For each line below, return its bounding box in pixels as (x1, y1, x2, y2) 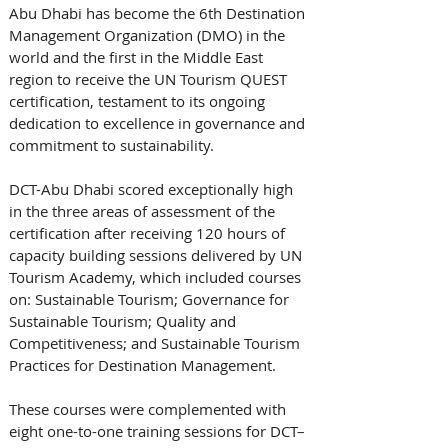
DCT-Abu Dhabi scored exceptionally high (9, 179, 297, 200)
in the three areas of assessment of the (9, 201, 279, 222)
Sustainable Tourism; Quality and (9, 311, 240, 332)
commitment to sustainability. (9, 135, 214, 156)
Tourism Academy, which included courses (9, 267, 305, 288)
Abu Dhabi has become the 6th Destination (9, 3, 309, 24)
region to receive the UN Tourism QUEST (9, 69, 291, 90)
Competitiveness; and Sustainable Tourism (9, 333, 304, 354)
